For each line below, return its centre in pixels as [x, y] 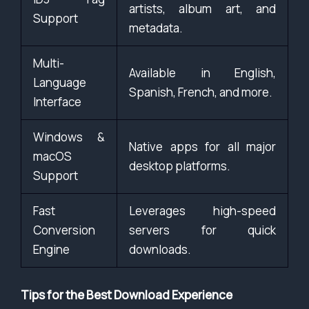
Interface [57, 102]
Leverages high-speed [202, 211]
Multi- [49, 63]
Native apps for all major [202, 147]
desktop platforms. [180, 166]
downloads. [160, 250]
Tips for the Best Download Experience [127, 295]
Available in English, [202, 73]
